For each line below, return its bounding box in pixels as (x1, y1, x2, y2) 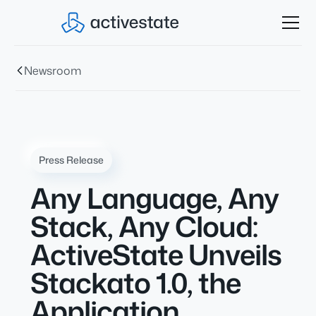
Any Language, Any (30, 178, 279, 218)
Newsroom (24, 63, 82, 78)
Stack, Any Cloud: (30, 206, 257, 246)
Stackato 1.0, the (30, 262, 241, 303)
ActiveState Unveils (30, 234, 281, 274)
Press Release (38, 153, 104, 166)
